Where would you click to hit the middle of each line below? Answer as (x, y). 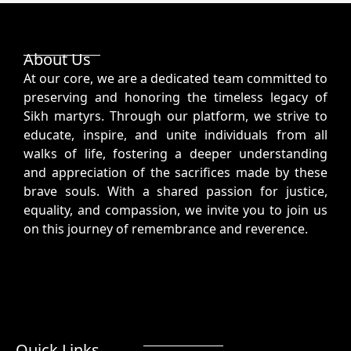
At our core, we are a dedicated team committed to (175, 78)
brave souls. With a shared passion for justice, (175, 191)
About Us (57, 59)
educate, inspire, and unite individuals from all (175, 134)
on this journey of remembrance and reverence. (166, 228)
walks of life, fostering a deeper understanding (175, 153)
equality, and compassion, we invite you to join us (175, 210)
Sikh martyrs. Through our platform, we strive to (175, 116)
